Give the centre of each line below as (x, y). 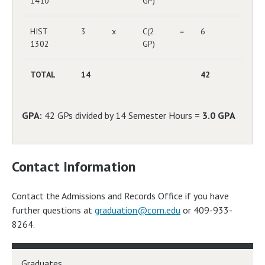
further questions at (53, 210)
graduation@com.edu (138, 210)
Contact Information (74, 166)
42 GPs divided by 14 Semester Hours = (122, 115)
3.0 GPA (219, 115)
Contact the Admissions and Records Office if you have (120, 196)
